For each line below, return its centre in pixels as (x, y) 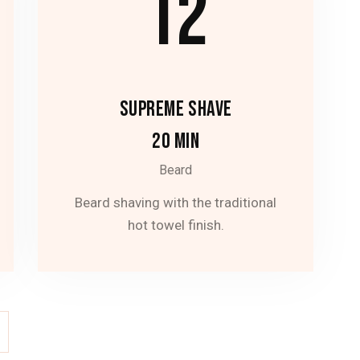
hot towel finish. (176, 225)
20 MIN (176, 142)
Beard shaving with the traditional (176, 202)
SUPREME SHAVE (176, 110)
